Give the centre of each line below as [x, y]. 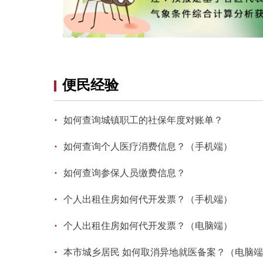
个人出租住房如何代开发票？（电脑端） [148, 226]
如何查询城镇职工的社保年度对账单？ [143, 120]
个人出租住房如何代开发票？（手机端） [148, 200]
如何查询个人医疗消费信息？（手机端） [148, 147]
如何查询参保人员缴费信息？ [124, 173]
